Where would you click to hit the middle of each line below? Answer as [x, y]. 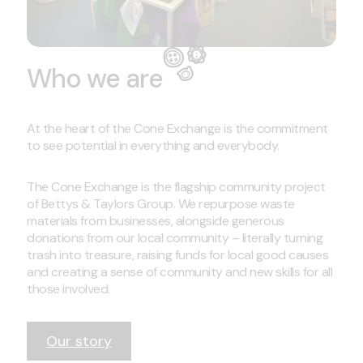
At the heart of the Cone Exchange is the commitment [177, 128]
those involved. [68, 288]
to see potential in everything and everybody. [153, 145]
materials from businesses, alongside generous [156, 220]
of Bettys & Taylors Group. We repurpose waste [161, 203]
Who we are [95, 78]
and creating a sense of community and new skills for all [179, 271]
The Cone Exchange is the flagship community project [176, 186]
